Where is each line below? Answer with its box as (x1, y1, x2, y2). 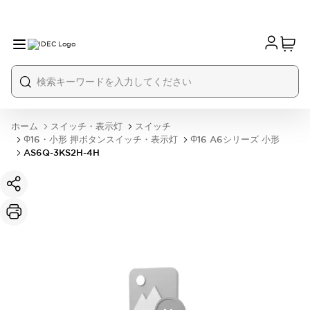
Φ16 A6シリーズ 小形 (190, 134, 280, 145)
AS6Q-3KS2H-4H (24, 147, 100, 158)
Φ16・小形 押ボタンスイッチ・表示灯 (24, 134, 178, 145)
